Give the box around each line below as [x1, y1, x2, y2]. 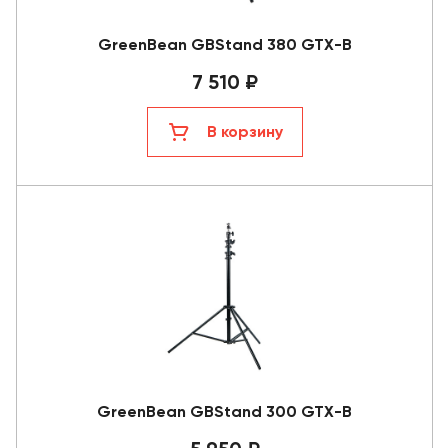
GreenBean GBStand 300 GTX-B [97, 401, 352, 421]
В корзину [206, 121, 283, 141]
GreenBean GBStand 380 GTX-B [97, 34, 352, 54]
